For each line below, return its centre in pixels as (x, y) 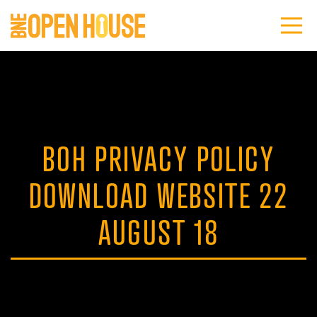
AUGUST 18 (158, 231)
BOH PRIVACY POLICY (158, 158)
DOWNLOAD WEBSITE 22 (158, 195)
